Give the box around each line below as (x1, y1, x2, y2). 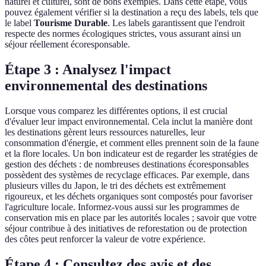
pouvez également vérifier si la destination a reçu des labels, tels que (5, 7, 258, 18)
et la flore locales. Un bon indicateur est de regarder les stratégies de (5, 148, 258, 159)
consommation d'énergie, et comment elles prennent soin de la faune (5, 137, 259, 148)
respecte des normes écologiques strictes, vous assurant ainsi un (5, 28, 241, 39)
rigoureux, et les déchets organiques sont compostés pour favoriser (5, 191, 252, 201)
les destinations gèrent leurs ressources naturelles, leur (5, 126, 205, 137)
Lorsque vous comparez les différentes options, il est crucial (5, 105, 227, 116)
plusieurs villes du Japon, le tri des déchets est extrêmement (5, 180, 226, 191)
